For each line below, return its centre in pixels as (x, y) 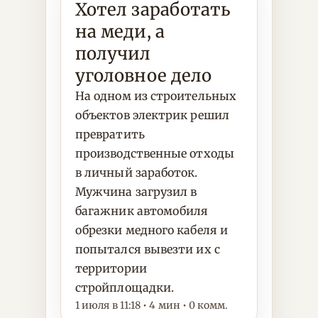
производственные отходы (155, 153)
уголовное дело (144, 76)
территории (111, 268)
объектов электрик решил (152, 115)
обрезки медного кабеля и (152, 230)
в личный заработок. (137, 172)
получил (113, 54)
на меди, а (120, 32)
